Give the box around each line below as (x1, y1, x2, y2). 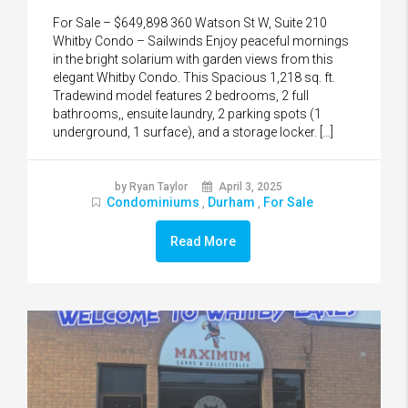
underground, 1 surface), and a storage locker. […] (53, 125, 333, 140)
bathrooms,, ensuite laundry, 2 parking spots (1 (53, 107, 321, 122)
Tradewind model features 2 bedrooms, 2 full (53, 88, 309, 104)
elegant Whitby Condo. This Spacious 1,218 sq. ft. (53, 70, 335, 86)
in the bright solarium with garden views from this (53, 52, 333, 67)
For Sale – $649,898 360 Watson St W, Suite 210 (53, 15, 327, 31)
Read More (169, 234, 236, 250)
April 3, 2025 (215, 180, 282, 194)
